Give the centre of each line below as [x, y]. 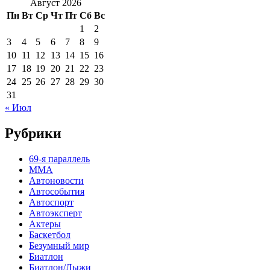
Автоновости [56, 180]
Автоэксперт [55, 213]
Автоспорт [51, 202]
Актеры [45, 224]
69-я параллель [59, 159]
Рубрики [33, 133]
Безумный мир [59, 245]
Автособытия [57, 191]
